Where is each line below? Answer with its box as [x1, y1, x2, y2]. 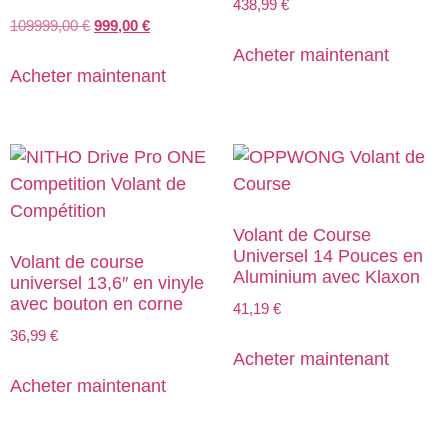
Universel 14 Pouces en [232, 245, 423, 266]
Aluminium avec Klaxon [232, 266, 420, 287]
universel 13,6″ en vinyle [10, 272, 204, 293]
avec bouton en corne [10, 293, 183, 314]
